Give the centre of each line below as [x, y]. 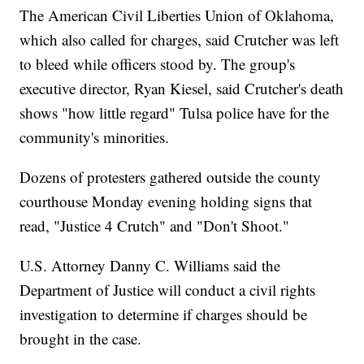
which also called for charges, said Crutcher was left [180, 40]
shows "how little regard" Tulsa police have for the [175, 113]
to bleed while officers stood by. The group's [158, 64]
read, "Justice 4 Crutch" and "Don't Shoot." [155, 226]
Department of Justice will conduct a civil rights [168, 290]
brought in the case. [81, 339]
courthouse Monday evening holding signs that [166, 201]
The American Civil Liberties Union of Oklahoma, [177, 15]
